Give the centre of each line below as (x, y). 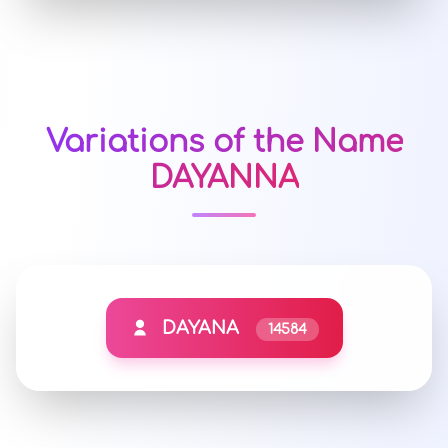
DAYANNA (224, 178)
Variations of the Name (224, 142)
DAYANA (200, 328)
